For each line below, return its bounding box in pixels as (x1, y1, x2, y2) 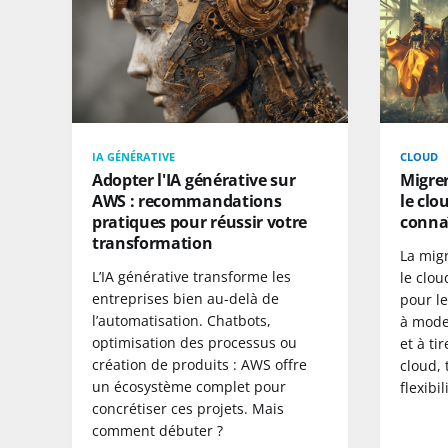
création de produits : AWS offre (92, 354, 307, 374)
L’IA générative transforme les (92, 266, 291, 286)
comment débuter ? (92, 420, 223, 440)
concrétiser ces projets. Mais (92, 398, 284, 418)
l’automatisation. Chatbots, (92, 310, 271, 330)
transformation (92, 231, 213, 254)
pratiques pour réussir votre (92, 210, 308, 233)
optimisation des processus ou (92, 332, 297, 352)
